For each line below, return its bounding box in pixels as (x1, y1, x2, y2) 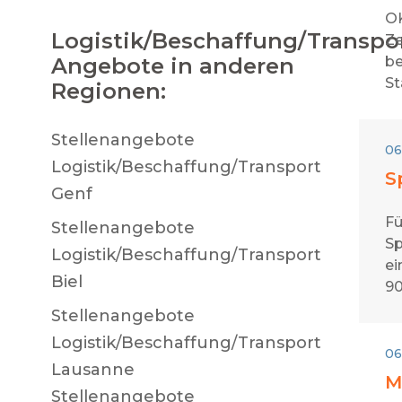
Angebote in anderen (51, 53, 294, 79)
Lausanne (51, 360, 135, 380)
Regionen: (51, 78, 166, 104)
